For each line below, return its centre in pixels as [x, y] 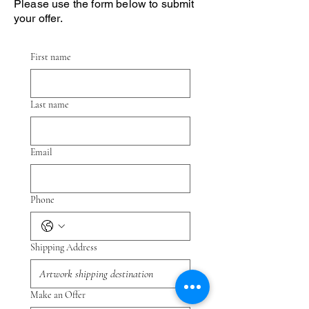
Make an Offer [58, 295]
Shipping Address [64, 247]
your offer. [38, 18]
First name [51, 57]
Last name [50, 104]
